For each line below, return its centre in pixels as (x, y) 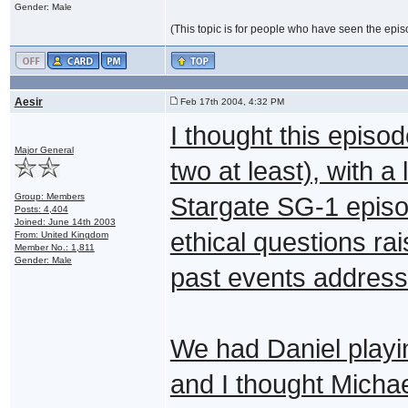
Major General (44, 149)
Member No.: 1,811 (54, 247)
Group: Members (49, 196)
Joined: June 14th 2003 (65, 221)
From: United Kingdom (61, 234)
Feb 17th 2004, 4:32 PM (230, 101)
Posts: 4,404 (41, 209)
